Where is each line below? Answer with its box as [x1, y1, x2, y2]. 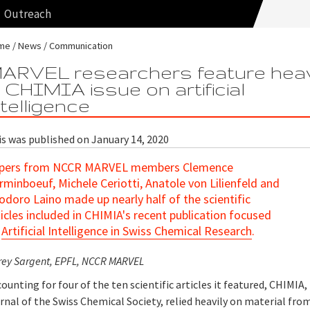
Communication [49, 39, 113, 52]
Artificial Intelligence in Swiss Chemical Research [1, 222, 253, 239]
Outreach [4, 6, 52, 21]
